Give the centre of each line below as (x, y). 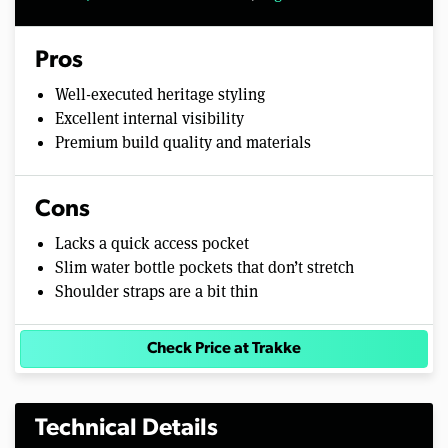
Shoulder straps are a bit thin (156, 292)
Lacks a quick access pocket (152, 244)
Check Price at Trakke (224, 349)
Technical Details (126, 429)
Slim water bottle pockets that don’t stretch (204, 268)
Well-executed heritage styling (160, 95)
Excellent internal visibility (149, 119)
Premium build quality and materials (183, 143)
